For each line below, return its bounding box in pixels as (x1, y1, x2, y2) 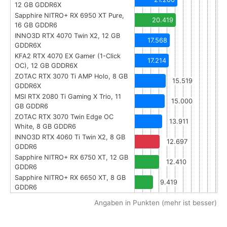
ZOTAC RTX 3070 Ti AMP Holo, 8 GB (15, 72, 128, 80)
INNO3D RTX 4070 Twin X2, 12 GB (15, 31, 120, 40)
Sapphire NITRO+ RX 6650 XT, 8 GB (15, 173, 126, 181)
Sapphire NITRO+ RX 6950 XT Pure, (15, 11, 124, 19)
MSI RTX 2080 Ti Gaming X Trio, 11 (15, 92, 121, 100)
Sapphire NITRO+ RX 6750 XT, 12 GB (15, 153, 128, 161)
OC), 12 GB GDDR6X (15, 61, 78, 69)
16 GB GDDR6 (15, 21, 57, 29)
